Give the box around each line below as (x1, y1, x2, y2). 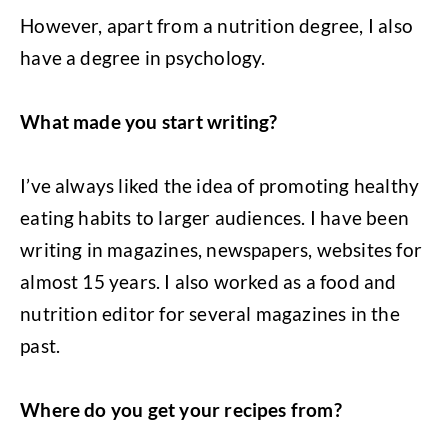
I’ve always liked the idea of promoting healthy (20, 173, 420, 197)
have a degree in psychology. (20, 45, 266, 69)
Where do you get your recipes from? (20, 397, 342, 421)
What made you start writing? (20, 109, 278, 133)
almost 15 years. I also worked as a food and (20, 269, 397, 293)
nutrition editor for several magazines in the (20, 301, 400, 325)
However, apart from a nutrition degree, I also (20, 13, 413, 37)
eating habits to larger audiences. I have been (20, 205, 409, 229)
